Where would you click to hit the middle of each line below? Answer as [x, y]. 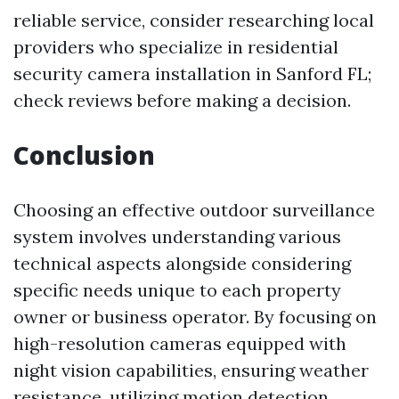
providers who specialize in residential [176, 47]
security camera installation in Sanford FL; [192, 73]
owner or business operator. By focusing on [195, 317]
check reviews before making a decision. [182, 100]
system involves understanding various [177, 236]
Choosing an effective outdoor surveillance [194, 210]
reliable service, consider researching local [194, 20]
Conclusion [84, 155]
